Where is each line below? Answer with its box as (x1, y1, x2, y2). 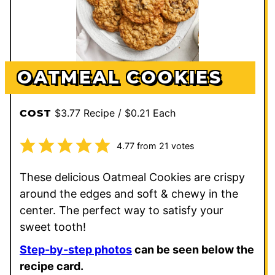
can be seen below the (132, 243, 254, 257)
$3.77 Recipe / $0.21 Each (54, 107, 176, 120)
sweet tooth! (20, 220, 86, 234)
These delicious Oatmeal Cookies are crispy (20, 171, 245, 184)
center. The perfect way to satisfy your (20, 204, 223, 217)
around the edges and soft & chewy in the (20, 187, 238, 201)
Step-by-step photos (20, 243, 132, 257)
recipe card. (20, 260, 83, 273)
